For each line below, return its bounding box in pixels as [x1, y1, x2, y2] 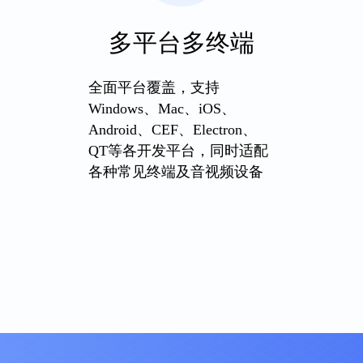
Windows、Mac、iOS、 [88, 100, 236, 117]
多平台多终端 [108, 29, 254, 56]
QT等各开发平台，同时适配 [88, 143, 268, 159]
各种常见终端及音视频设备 [88, 164, 263, 180]
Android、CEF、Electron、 [88, 122, 257, 138]
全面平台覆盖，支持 [88, 79, 220, 96]
